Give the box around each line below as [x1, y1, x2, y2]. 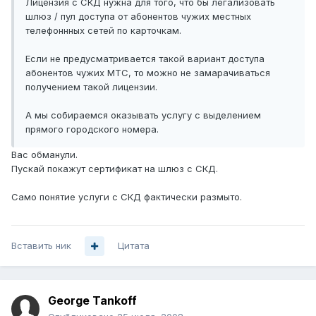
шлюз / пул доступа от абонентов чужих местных [25, 11, 251, 23]
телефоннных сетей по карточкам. [25, 25, 181, 37]
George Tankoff [48, 293, 137, 308]
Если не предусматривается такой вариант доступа [25, 53, 265, 65]
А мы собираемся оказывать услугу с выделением [25, 109, 261, 121]
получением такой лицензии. [25, 81, 157, 93]
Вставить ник [11, 240, 71, 252]
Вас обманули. [11, 149, 78, 161]
